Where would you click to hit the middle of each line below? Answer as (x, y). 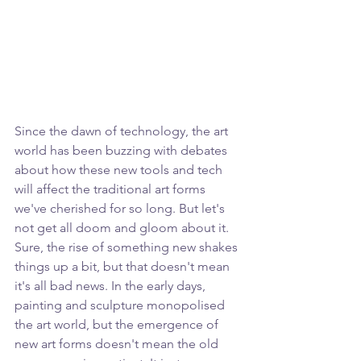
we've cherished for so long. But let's (121, 208)
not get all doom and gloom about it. (123, 227)
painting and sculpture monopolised (121, 305)
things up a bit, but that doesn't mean (124, 266)
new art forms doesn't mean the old (118, 343)
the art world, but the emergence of (118, 324)
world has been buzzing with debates (122, 150)
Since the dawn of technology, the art (123, 131)
